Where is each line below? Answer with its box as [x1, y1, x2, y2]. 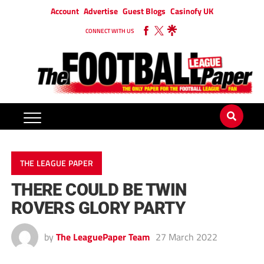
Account [51, 5, 79, 17]
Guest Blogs [123, 5, 166, 17]
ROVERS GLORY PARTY [11, 198, 186, 219]
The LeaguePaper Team [55, 230, 150, 245]
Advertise [84, 5, 118, 17]
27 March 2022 [155, 230, 217, 245]
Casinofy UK [170, 5, 213, 17]
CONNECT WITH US [85, 27, 134, 35]
